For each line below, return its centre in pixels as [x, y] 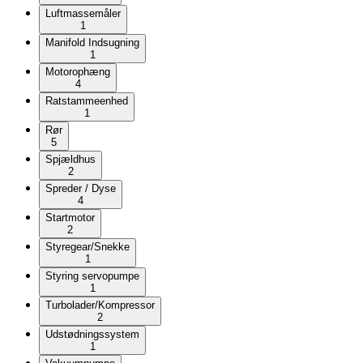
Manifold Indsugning [92, 43]
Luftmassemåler [83, 13]
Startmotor [70, 218]
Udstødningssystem [92, 334]
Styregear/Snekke [88, 247]
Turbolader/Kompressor [100, 305]
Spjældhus [70, 159]
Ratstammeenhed [87, 101]
